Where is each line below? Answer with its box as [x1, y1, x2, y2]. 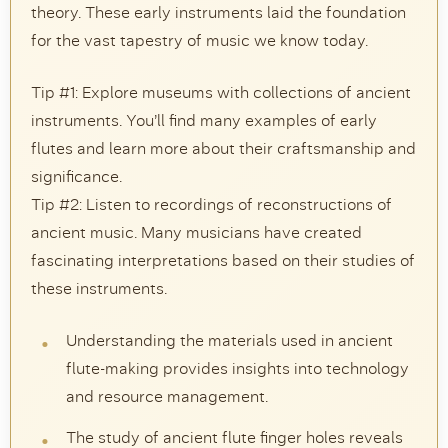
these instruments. [31, 279, 167, 298]
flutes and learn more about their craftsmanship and [31, 139, 416, 158]
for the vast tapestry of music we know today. [31, 31, 368, 50]
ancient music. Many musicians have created [31, 223, 362, 242]
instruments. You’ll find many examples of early [31, 111, 377, 130]
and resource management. [66, 387, 268, 406]
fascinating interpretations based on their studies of [31, 251, 415, 270]
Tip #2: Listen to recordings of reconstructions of [31, 195, 392, 214]
